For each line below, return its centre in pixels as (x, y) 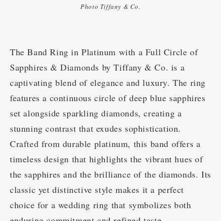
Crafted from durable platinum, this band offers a (105, 144)
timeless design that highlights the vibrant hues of (107, 159)
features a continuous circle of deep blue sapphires (108, 98)
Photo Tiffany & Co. (110, 7)
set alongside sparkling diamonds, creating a (96, 113)
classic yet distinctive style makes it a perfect (97, 190)
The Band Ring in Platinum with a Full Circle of (104, 52)
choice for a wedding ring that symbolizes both (101, 205)
